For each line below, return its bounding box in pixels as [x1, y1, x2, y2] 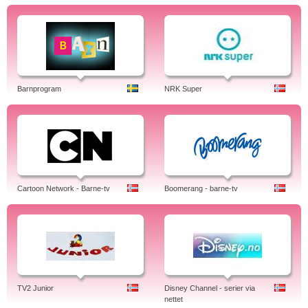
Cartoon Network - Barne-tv [17, 184, 110, 192]
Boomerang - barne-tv [164, 184, 238, 192]
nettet [164, 295, 183, 303]
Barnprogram [17, 85, 61, 93]
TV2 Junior [17, 284, 54, 292]
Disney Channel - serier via [164, 284, 255, 292]
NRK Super [164, 85, 202, 93]
